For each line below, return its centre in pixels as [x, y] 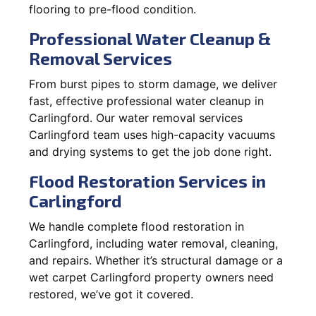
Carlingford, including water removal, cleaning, [153, 243]
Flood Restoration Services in [147, 181]
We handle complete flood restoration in [136, 226]
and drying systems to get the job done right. [150, 151]
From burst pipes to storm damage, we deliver [153, 84]
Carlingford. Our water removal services [136, 117]
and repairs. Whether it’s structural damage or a [156, 260]
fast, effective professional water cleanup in [146, 101]
